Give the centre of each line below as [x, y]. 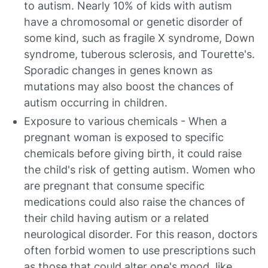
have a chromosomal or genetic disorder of [133, 22]
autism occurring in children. [96, 103]
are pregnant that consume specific [114, 186]
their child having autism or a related [116, 218]
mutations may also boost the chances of [129, 86]
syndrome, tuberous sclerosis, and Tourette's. [139, 54]
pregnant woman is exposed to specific [124, 137]
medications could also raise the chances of [135, 202]
